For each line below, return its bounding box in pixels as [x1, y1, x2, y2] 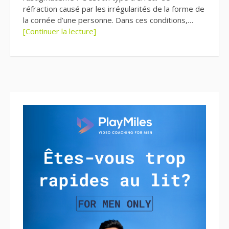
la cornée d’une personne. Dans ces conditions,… [23, 15, 193, 26]
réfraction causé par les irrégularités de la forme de [23, 4, 204, 14]
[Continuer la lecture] [23, 26, 96, 37]
